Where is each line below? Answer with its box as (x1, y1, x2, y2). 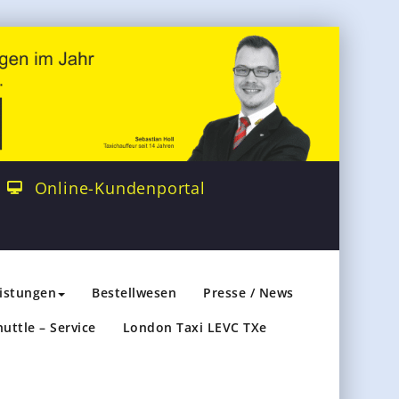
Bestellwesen (92, 284, 176, 302)
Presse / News (203, 284, 294, 302)
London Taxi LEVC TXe (122, 319, 267, 337)
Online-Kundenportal (34, 177, 206, 199)
